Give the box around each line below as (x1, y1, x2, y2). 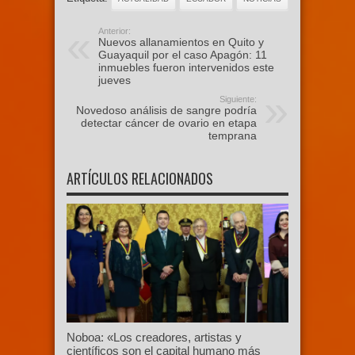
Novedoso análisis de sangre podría (76, 104, 257, 117)
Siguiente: (219, 94, 257, 105)
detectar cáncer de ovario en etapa (81, 116, 257, 130)
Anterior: (98, 26, 131, 36)
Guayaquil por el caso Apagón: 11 (98, 48, 267, 62)
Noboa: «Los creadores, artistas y (67, 330, 242, 344)
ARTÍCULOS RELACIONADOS (67, 168, 213, 189)
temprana (208, 129, 257, 143)
